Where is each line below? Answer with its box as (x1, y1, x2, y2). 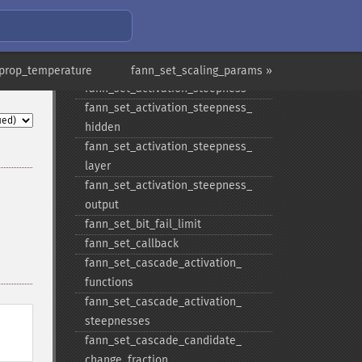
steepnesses (84, 314, 150, 328)
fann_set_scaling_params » (131, 64, 272, 78)
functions (84, 276, 133, 289)
